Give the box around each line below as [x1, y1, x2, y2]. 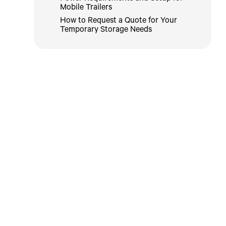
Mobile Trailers [60, 4, 112, 13]
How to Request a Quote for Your [60, 17, 178, 26]
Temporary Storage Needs [60, 26, 152, 35]
